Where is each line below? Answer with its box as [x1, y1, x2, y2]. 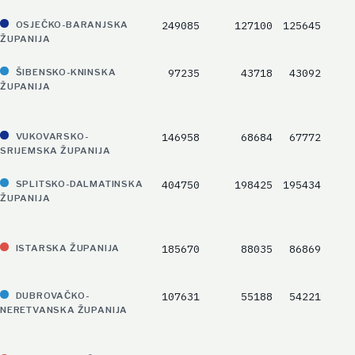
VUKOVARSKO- [15, 131, 89, 143]
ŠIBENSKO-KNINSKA [15, 67, 116, 78]
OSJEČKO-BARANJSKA [15, 19, 129, 31]
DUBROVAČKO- [15, 290, 90, 302]
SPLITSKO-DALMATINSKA [15, 178, 143, 190]
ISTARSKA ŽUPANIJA [15, 242, 120, 254]
